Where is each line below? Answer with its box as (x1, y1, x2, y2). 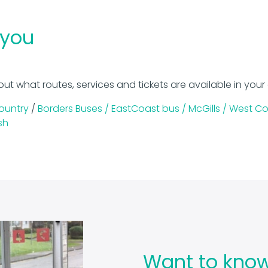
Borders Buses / (38, 102, 111, 116)
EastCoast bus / (111, 102, 188, 116)
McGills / (188, 102, 229, 116)
